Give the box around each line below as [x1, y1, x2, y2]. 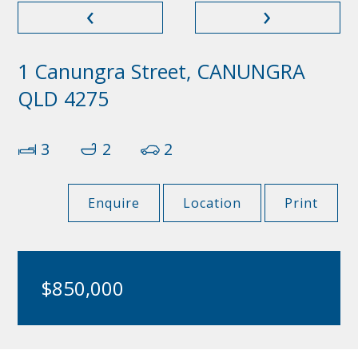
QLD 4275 [18, 84, 109, 112]
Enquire [88, 193, 141, 212]
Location [183, 193, 242, 212]
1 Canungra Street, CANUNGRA [18, 57, 306, 85]
